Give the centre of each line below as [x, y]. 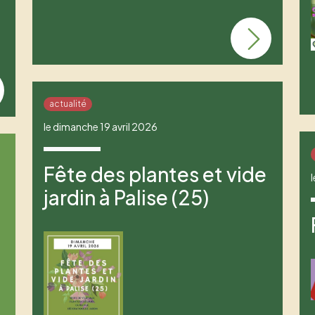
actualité [67, 104]
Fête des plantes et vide [155, 174]
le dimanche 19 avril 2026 [100, 127]
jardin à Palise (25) [126, 198]
